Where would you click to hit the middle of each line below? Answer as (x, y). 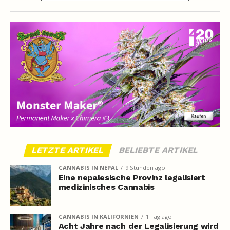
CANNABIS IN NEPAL (88, 168)
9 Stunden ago (145, 168)
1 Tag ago (159, 217)
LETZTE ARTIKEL (68, 150)
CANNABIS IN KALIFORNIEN (98, 217)
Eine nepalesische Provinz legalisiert (132, 178)
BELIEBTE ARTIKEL (159, 150)
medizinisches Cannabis (106, 187)
